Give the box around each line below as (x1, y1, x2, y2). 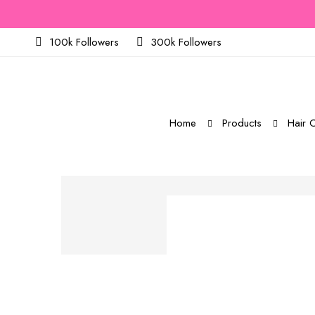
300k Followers (150, 34, 221, 50)
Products (221, 115, 262, 131)
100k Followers (49, 34, 119, 50)
